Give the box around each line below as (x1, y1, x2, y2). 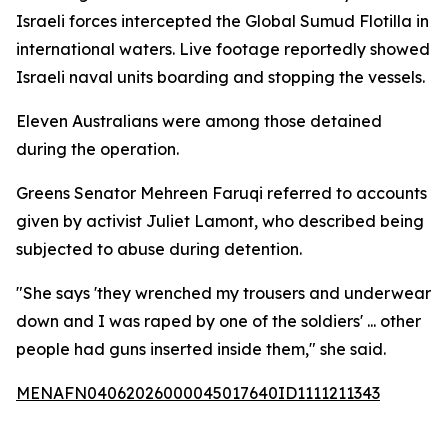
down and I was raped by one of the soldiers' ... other (16, 311, 421, 331)
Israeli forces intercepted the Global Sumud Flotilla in (16, 11, 429, 31)
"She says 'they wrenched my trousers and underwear (16, 283, 431, 303)
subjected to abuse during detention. (16, 239, 302, 259)
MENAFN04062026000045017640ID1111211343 (16, 383, 380, 403)
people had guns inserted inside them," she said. (16, 339, 386, 359)
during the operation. (16, 139, 179, 159)
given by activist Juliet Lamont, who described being (16, 211, 424, 231)
